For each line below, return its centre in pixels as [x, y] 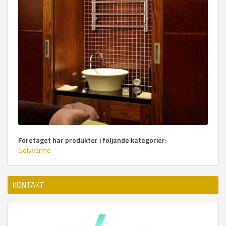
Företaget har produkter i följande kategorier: [92, 140]
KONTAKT [29, 185]
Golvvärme [35, 150]
